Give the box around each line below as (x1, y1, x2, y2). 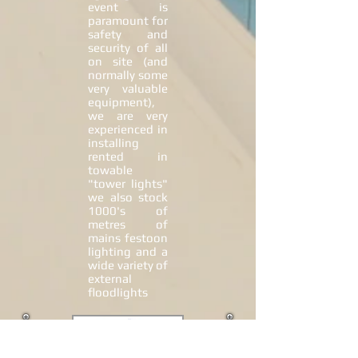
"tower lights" (88, 177, 168, 190)
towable (88, 163, 133, 177)
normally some (88, 68, 168, 82)
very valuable (88, 82, 168, 95)
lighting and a (88, 245, 168, 258)
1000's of (88, 204, 168, 217)
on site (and (88, 54, 168, 68)
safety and (88, 27, 168, 41)
